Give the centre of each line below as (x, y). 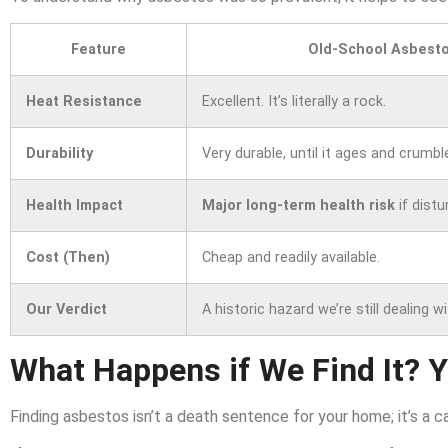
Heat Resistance (84, 101)
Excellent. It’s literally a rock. (294, 101)
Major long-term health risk (298, 205)
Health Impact (74, 205)
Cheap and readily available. (291, 257)
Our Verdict (66, 309)
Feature (98, 49)
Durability (59, 153)
